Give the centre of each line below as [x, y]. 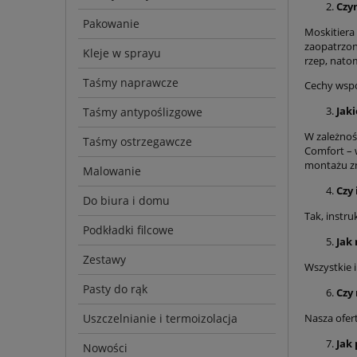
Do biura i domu [126, 201]
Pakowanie [111, 24]
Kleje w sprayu [122, 53]
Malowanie [112, 171]
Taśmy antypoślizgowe [143, 112]
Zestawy [104, 260]
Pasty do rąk [115, 289]
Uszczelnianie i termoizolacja [160, 319]
